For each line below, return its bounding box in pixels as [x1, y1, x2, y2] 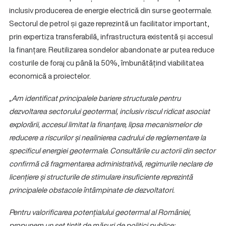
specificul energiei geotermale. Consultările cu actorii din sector [9, 145, 215, 156]
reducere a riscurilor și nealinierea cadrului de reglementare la [9, 132, 206, 143]
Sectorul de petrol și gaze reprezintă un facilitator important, [9, 18, 209, 29]
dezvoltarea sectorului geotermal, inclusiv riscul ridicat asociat [9, 105, 210, 117]
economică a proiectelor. [9, 70, 91, 81]
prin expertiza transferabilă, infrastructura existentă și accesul [9, 31, 213, 42]
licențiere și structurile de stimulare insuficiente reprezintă [9, 171, 193, 182]
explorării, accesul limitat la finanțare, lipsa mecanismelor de [9, 119, 202, 130]
